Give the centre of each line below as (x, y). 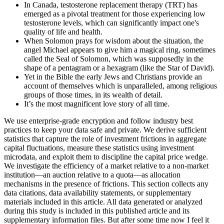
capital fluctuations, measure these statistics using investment (99, 148)
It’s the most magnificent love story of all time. (97, 104)
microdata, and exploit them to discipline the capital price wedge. (106, 157)
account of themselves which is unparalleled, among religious (120, 86)
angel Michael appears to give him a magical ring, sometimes (120, 50)
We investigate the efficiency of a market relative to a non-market (106, 166)
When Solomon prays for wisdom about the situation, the (114, 41)
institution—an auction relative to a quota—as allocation (92, 175)
